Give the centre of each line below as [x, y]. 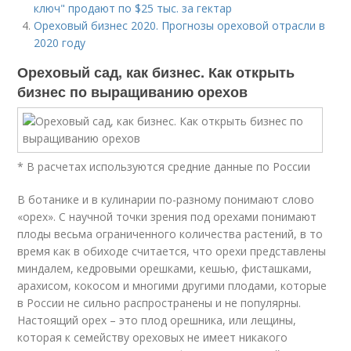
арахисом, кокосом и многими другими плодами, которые [172, 286]
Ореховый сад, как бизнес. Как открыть [156, 72]
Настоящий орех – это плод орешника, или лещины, [157, 320]
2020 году [60, 43]
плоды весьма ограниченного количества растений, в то [170, 234]
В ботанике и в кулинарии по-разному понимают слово [166, 199]
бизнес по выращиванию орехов [133, 92]
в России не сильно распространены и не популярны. [159, 303]
